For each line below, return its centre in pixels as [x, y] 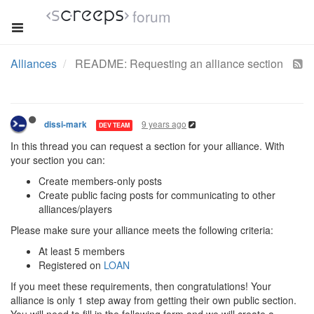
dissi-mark [66, 124]
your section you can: [58, 160]
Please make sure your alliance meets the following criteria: [142, 230]
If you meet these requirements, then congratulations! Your [141, 286]
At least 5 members [82, 251]
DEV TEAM [114, 125]
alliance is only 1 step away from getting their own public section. [153, 300]
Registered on [71, 265]
